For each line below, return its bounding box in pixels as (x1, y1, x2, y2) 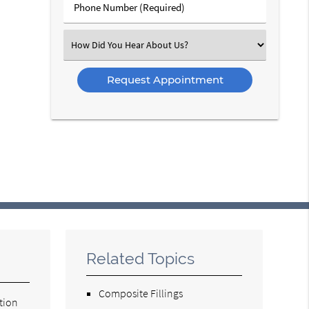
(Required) (74, 28, 117, 41)
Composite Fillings (99, 286, 183, 300)
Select (74, 37, 99, 50)
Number (74, 14, 108, 27)
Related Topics (86, 249, 195, 268)
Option (74, 66, 103, 79)
